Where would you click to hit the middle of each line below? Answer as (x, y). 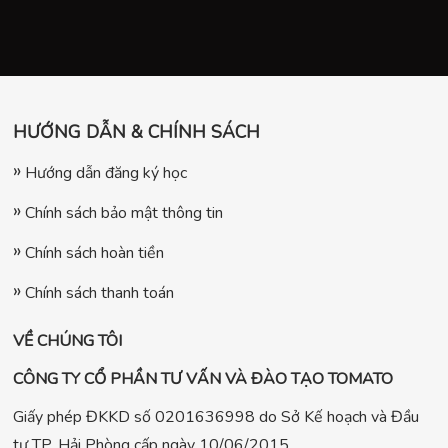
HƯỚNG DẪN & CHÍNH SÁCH (136, 132)
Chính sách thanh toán (99, 293)
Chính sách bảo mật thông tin (124, 213)
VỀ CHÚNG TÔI (67, 341)
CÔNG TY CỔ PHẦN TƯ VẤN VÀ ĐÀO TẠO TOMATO (203, 379)
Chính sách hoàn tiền (94, 253)
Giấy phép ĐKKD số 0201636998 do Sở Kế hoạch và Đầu (216, 417)
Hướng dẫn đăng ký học (106, 173)
